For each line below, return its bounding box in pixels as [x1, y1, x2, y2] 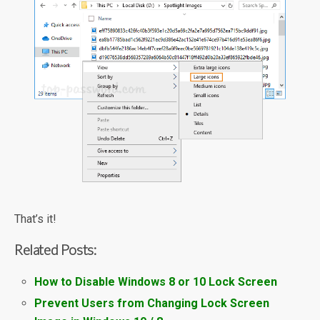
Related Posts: [14, 240, 97, 258]
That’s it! [14, 211, 56, 226]
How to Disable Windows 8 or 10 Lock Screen [34, 274, 278, 289]
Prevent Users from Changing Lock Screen [34, 296, 270, 310]
